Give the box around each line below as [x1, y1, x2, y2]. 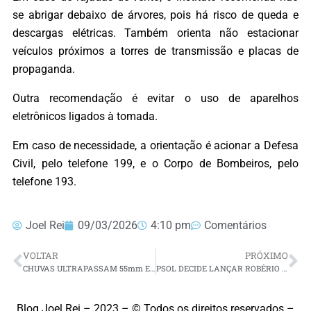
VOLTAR [23, 249, 58, 262]
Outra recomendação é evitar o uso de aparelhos [12, 91, 299, 105]
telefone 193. [12, 175, 76, 189]
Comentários [204, 218, 267, 232]
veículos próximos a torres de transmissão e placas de [12, 44, 299, 58]
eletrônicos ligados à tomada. [12, 109, 158, 123]
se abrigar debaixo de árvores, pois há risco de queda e [12, 8, 299, 22]
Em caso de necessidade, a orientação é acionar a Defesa [12, 139, 299, 153]
